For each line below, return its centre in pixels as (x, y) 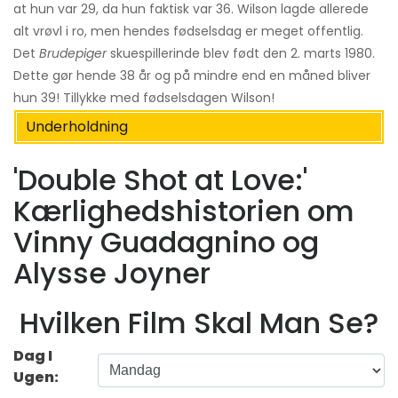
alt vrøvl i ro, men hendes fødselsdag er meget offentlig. (188, 32)
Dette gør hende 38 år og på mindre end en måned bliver (192, 76)
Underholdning (77, 127)
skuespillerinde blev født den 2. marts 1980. (241, 54)
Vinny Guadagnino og (166, 242)
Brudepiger (73, 54)
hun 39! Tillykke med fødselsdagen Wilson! (144, 98)
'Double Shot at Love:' (160, 179)
